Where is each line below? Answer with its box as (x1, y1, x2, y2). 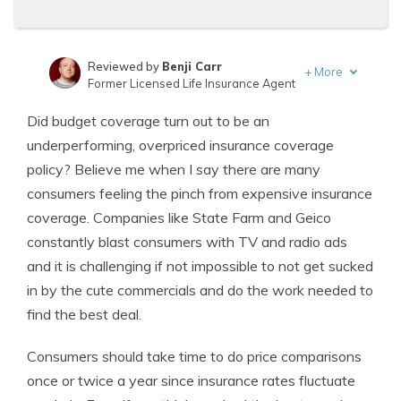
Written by (87, 100, 146, 115)
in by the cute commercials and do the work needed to (27, 281, 373, 299)
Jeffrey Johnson (145, 100, 237, 115)
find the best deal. (27, 305, 141, 323)
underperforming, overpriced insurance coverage (27, 136, 334, 154)
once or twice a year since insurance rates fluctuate (27, 371, 355, 389)
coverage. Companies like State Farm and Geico (27, 209, 331, 226)
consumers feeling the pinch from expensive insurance (27, 184, 372, 202)
